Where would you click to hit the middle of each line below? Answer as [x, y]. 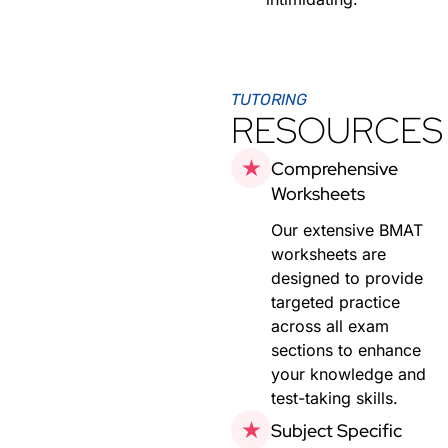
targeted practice [336, 301]
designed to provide [347, 277]
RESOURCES [337, 129]
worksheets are [329, 253]
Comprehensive [335, 168]
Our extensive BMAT [347, 229]
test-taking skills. [335, 397]
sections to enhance [346, 349]
